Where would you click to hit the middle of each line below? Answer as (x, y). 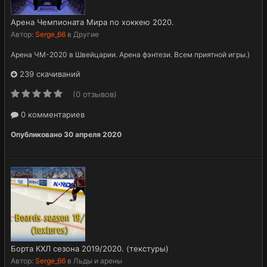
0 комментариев (52, 114)
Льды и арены (98, 260)
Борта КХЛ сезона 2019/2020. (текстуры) (90, 248)
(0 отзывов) (95, 94)
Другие (86, 34)
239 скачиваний (49, 74)
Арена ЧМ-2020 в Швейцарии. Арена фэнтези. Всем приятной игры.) (130, 54)
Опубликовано (37, 134)
